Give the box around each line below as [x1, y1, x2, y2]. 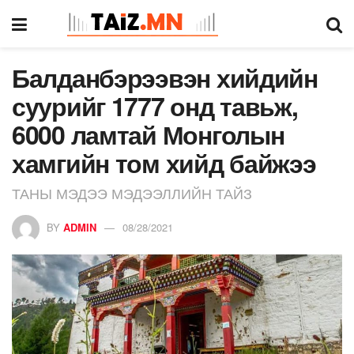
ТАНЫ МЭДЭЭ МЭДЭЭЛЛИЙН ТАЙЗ [12, 182, 252, 203]
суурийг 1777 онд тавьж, [12, 88, 298, 124]
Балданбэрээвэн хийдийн [12, 59, 318, 96]
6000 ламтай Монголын [12, 116, 284, 153]
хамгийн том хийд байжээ [12, 145, 316, 181]
